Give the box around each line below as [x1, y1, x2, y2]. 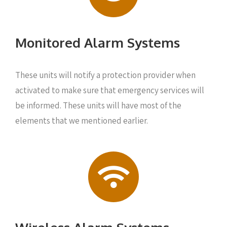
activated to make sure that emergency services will [15, 85, 204, 96]
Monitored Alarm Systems [15, 34, 180, 51]
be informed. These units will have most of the [15, 100, 181, 111]
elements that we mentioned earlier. [15, 115, 148, 126]
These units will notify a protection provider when [15, 69, 196, 81]
